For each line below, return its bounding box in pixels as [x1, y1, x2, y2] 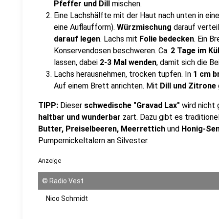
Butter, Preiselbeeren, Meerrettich [38, 124, 165, 133]
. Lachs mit [100, 34, 139, 44]
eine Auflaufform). [54, 22, 117, 32]
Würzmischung [117, 22, 174, 32]
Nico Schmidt [46, 195, 88, 202]
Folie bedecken [139, 34, 194, 44]
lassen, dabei [54, 58, 100, 67]
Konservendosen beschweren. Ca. [54, 46, 169, 55]
